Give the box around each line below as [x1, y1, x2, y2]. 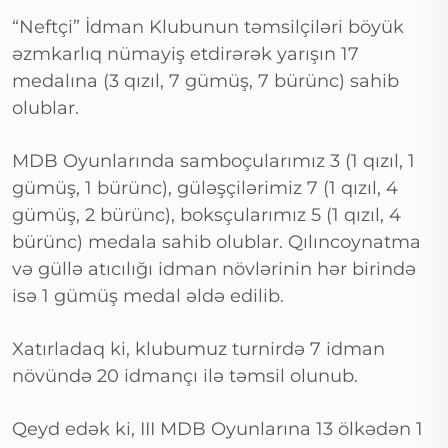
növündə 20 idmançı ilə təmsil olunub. [12, 365, 358, 388]
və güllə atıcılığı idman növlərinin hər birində [12, 258, 416, 281]
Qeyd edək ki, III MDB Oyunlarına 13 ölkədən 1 [12, 418, 423, 441]
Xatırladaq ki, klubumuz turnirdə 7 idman [12, 338, 385, 361]
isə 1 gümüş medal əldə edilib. [12, 285, 284, 308]
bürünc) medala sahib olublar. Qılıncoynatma [12, 231, 421, 254]
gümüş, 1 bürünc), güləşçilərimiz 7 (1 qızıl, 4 [12, 177, 398, 200]
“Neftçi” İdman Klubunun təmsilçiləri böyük [12, 16, 404, 39]
